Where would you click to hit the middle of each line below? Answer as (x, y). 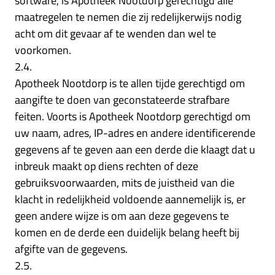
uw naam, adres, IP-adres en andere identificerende (135, 133)
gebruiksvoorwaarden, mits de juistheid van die (125, 182)
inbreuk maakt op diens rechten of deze (107, 166)
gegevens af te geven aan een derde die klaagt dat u (135, 149)
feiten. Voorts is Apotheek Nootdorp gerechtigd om (133, 116)
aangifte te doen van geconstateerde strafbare (122, 99)
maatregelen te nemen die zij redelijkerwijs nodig (128, 17)
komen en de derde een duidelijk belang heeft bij (127, 232)
